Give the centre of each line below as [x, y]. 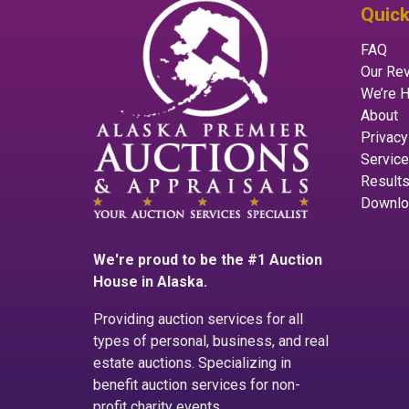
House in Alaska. [150, 282]
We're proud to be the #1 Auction [208, 260]
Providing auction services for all [198, 320]
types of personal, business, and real [211, 341]
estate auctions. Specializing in [192, 363]
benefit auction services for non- [197, 385]
